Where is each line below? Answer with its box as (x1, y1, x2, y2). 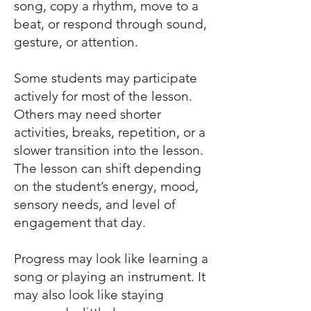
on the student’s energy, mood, (14, 178, 199, 194)
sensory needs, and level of (14, 196, 176, 212)
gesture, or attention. (14, 34, 138, 50)
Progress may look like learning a (14, 251, 208, 267)
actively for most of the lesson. (14, 88, 192, 104)
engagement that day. (14, 215, 146, 230)
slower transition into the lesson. (14, 142, 203, 158)
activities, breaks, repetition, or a (14, 124, 205, 140)
